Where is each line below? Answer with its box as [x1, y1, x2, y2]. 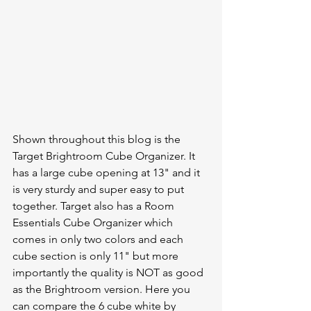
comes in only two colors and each [12, 233, 186, 246]
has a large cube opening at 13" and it [12, 166, 203, 180]
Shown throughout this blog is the [12, 133, 183, 146]
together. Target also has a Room [12, 199, 177, 213]
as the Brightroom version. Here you [12, 283, 193, 296]
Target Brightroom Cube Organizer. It [12, 149, 198, 163]
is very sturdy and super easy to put [12, 183, 187, 196]
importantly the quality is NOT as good [12, 266, 206, 280]
